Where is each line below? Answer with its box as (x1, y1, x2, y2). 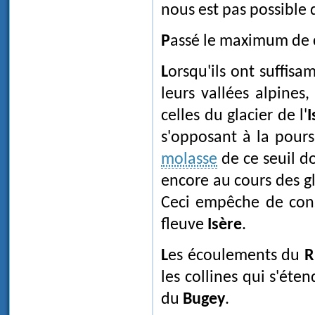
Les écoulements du (168, 247, 304, 265)
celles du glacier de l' (161, 108, 308, 125)
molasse (161, 151, 217, 169)
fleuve (161, 217, 207, 234)
